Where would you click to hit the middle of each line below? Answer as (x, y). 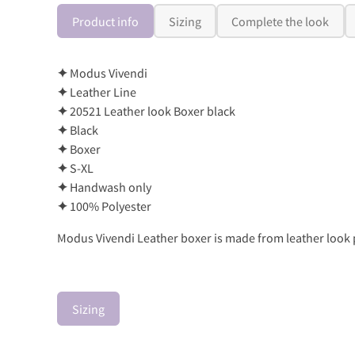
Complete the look (281, 21)
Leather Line (102, 92)
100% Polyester (109, 206)
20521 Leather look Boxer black (151, 111)
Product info (106, 21)
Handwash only (109, 187)
